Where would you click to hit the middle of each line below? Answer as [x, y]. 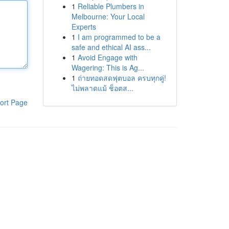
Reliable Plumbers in [111, 6]
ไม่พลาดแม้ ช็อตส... [102, 88]
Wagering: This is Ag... [108, 67]
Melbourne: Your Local [108, 16]
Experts [84, 27]
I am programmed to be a [119, 37]
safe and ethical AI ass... [111, 47]
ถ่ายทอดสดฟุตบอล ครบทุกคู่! [122, 78]
